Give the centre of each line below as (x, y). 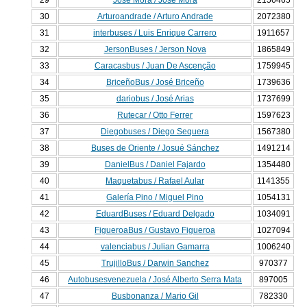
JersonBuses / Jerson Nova (155, 50)
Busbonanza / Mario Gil (155, 296)
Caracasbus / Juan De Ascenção (155, 66)
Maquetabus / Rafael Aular (155, 181)
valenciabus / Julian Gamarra (155, 247)
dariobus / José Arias (155, 99)
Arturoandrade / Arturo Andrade (155, 17)
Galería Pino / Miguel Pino (155, 198)
